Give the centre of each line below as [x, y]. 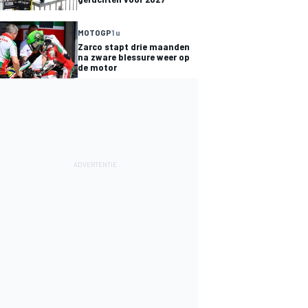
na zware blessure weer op [134, 57]
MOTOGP [95, 33]
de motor [97, 67]
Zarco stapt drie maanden [134, 47]
